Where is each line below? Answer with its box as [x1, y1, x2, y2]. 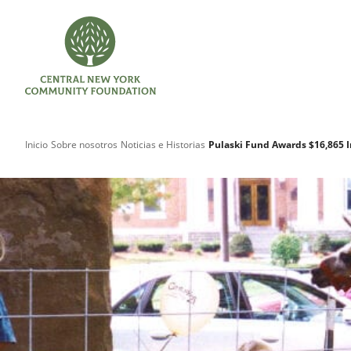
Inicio [25, 138, 48, 152]
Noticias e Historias [120, 138, 205, 152]
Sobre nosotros [50, 138, 118, 152]
